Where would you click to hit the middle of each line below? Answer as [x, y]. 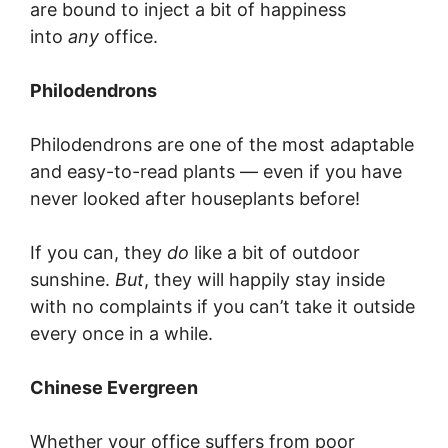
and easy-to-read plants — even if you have [216, 171]
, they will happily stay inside [264, 279]
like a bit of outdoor [274, 252]
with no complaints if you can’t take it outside [222, 306]
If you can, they [98, 252]
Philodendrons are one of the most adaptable [222, 144]
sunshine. [72, 279]
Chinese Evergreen [114, 387]
